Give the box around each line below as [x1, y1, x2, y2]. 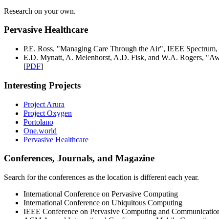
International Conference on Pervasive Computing [23, 189, 178, 198]
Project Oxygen [23, 109, 72, 117]
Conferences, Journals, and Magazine [4, 153, 154, 164]
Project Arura [23, 100, 65, 109]
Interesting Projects [4, 80, 81, 90]
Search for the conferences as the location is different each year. [4, 173, 199, 181]
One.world [23, 126, 57, 135]
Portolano [23, 117, 53, 126]
